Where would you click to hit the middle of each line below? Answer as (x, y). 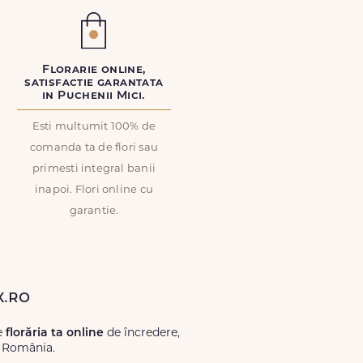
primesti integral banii (94, 169)
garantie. (94, 211)
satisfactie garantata (94, 83)
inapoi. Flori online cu (94, 190)
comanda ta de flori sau (94, 148)
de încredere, (142, 333)
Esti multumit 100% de (94, 127)
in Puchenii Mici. (94, 96)
